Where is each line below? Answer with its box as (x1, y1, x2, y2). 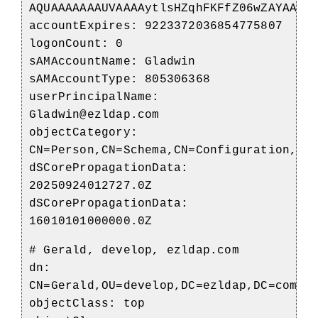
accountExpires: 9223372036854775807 (29, 19, 283, 33)
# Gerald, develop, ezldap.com (29, 243, 239, 257)
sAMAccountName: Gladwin (29, 55, 196, 68)
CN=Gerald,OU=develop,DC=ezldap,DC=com (29, 279, 297, 292)
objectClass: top (29, 297, 146, 310)
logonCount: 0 (29, 37, 124, 50)
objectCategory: (29, 126, 138, 139)
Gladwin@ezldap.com (29, 108, 160, 121)
